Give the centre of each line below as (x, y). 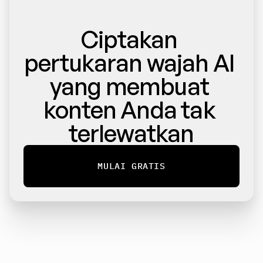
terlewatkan (131, 133)
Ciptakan (129, 39)
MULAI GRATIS (131, 166)
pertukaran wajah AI (129, 63)
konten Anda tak (129, 110)
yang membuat (129, 86)
